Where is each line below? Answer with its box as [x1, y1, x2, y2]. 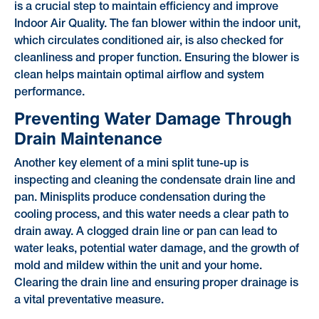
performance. [14, 88, 85, 98]
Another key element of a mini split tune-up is [14, 158, 249, 169]
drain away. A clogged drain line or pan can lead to [14, 226, 277, 237]
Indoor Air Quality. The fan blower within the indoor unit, [14, 19, 300, 30]
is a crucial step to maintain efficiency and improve [14, 2, 278, 13]
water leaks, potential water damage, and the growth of [14, 244, 299, 254]
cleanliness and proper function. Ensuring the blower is [14, 53, 299, 64]
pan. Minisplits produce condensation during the [14, 192, 266, 203]
